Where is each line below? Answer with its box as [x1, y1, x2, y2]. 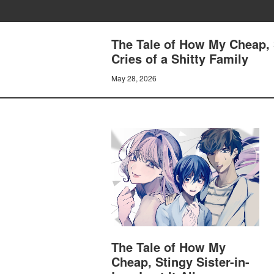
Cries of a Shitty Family [111, 50, 248, 67]
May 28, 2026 [111, 73, 157, 83]
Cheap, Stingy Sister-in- [111, 253, 250, 271]
